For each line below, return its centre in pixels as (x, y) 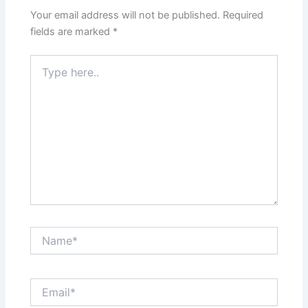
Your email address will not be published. (125, 15)
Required (243, 15)
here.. (43, 75)
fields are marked (72, 32)
